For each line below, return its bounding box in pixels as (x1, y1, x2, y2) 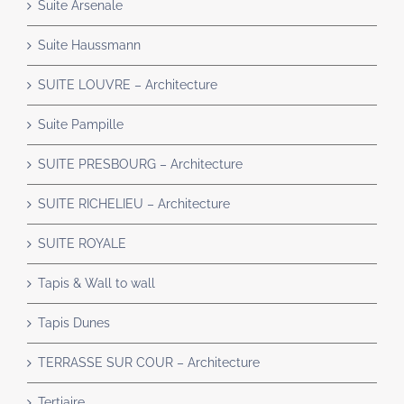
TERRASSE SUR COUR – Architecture (38, 355, 260, 371)
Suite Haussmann (38, 38, 141, 53)
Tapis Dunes (38, 316, 110, 331)
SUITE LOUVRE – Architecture (38, 78, 217, 93)
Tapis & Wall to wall (38, 276, 155, 291)
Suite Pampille (38, 117, 124, 133)
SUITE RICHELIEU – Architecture (38, 197, 230, 212)
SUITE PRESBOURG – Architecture (38, 157, 243, 172)
